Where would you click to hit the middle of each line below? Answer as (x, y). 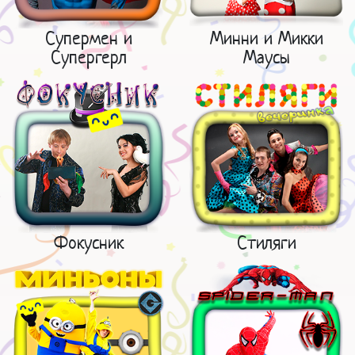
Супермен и (89, 38)
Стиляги (266, 242)
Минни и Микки (266, 38)
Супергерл (89, 57)
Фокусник (89, 242)
